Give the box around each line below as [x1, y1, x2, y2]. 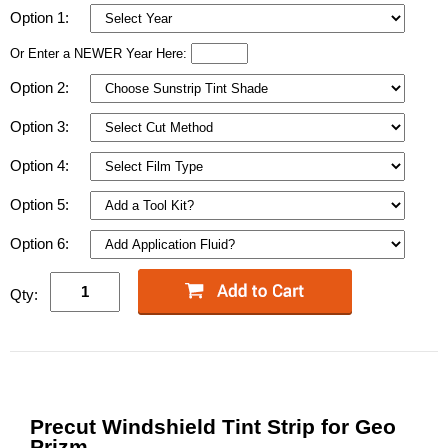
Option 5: [10, 195, 73, 213]
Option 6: [10, 234, 73, 252]
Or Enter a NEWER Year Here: [10, 45, 191, 61]
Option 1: [10, 8, 73, 26]
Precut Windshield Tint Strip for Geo [30, 415, 396, 439]
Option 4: [10, 156, 73, 174]
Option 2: [10, 78, 73, 96]
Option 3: [10, 117, 73, 135]
